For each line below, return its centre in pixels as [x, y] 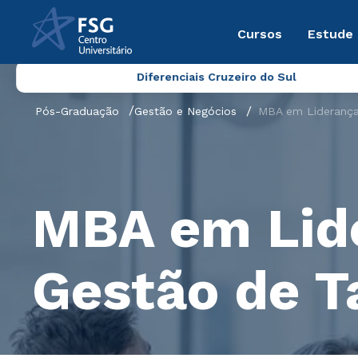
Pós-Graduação [77, 111]
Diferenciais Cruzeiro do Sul [216, 77]
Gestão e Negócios [185, 111]
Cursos [259, 34]
